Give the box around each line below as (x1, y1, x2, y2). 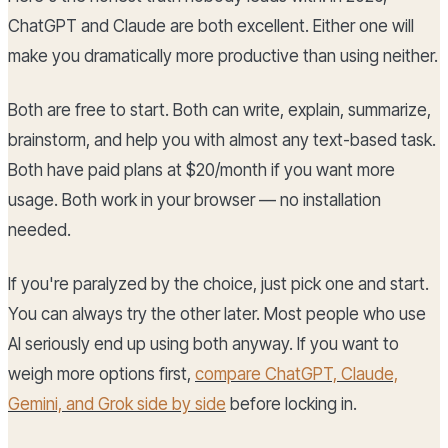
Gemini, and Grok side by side (8, 394, 226, 415)
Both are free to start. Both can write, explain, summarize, (8, 100, 431, 121)
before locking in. (226, 394, 357, 415)
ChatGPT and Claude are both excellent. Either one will (8, 16, 414, 37)
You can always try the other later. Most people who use (8, 304, 426, 325)
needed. (8, 220, 71, 241)
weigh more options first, (8, 364, 195, 385)
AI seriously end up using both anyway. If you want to (8, 334, 399, 355)
